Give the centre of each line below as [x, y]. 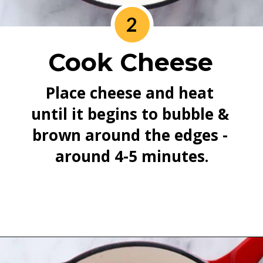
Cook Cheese [130, 63]
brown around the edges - [130, 135]
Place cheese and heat [130, 92]
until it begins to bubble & [130, 114]
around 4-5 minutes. [132, 156]
